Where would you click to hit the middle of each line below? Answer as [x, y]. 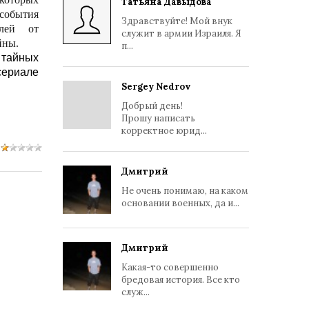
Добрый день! [152, 106]
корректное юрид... [164, 131]
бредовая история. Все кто [181, 280]
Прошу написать [158, 118]
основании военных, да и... [180, 203]
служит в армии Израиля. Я [181, 33]
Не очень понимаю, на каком [185, 191]
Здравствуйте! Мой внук [177, 21]
